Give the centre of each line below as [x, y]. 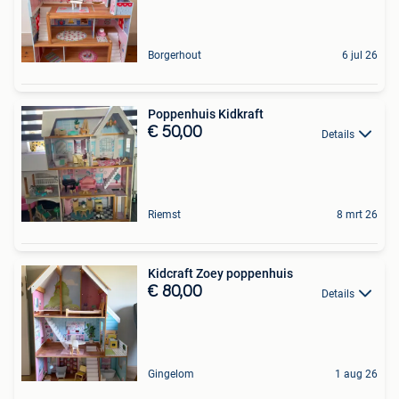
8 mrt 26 [357, 215]
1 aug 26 [356, 375]
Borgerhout [175, 56]
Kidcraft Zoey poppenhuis [220, 274]
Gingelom [171, 375]
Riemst [164, 215]
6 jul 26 [360, 56]
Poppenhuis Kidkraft [206, 114]
